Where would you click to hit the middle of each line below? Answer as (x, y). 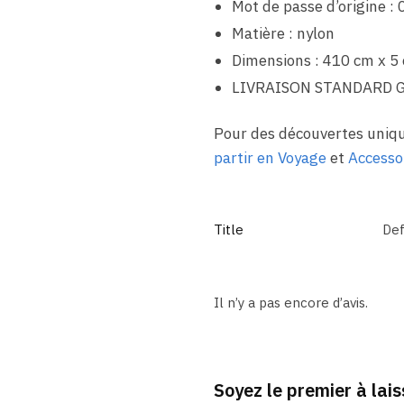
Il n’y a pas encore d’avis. (290, 302)
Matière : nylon (283, 33)
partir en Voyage (270, 157)
